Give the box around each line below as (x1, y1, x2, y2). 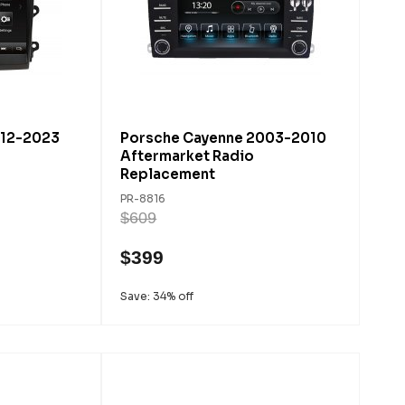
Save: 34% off (120, 289, 194, 303)
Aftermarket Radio (120, 147, 255, 165)
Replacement (120, 165, 216, 183)
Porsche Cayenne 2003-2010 (120, 129, 327, 146)
